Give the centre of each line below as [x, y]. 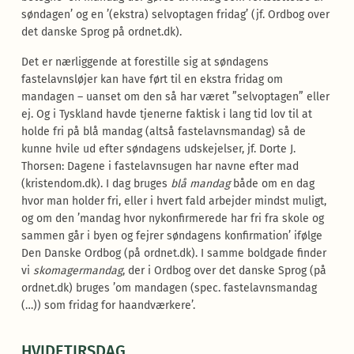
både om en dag [272, 184]
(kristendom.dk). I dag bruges [96, 184]
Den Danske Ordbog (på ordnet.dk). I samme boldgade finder [173, 253]
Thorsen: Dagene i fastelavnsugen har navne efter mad [160, 166]
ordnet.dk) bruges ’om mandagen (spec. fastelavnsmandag [169, 288]
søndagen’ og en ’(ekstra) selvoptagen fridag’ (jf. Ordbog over [175, 15]
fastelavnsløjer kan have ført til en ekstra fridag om [152, 79]
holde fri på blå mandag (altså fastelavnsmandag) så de [163, 132]
